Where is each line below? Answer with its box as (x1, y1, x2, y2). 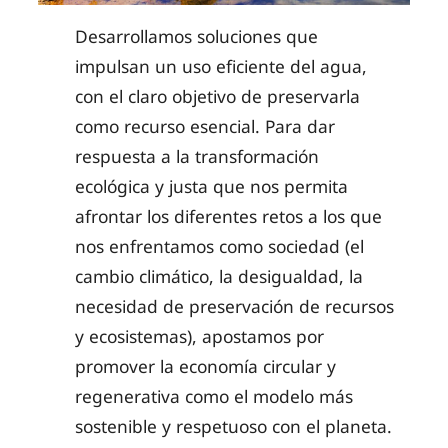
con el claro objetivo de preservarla (75, 84, 361, 109)
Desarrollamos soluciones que (75, 24, 319, 49)
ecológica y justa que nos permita (75, 174, 349, 199)
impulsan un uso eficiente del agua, (75, 54, 368, 79)
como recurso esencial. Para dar (75, 114, 336, 139)
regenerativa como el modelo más (75, 384, 354, 409)
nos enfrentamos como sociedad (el (75, 234, 365, 259)
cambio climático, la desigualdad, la (75, 264, 364, 289)
